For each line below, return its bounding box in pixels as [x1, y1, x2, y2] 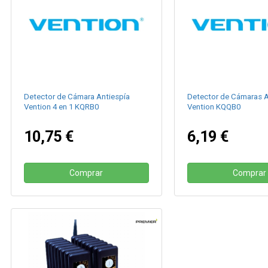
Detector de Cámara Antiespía [24, 92, 130, 102]
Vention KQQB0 [187, 102, 240, 112]
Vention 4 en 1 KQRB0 [24, 102, 99, 112]
